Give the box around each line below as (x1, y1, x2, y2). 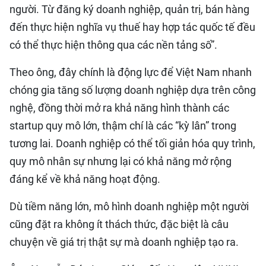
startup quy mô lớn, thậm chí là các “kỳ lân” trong (9, 119, 236, 132)
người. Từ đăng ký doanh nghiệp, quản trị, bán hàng (9, 3, 249, 15)
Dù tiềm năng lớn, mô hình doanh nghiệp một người (9, 200, 249, 213)
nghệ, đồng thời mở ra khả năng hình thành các (9, 102, 229, 114)
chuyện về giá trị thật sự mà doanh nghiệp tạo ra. (9, 236, 239, 248)
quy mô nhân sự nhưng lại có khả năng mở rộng (9, 155, 232, 167)
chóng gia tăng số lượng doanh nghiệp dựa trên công (9, 84, 256, 96)
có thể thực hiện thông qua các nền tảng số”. (9, 39, 217, 51)
